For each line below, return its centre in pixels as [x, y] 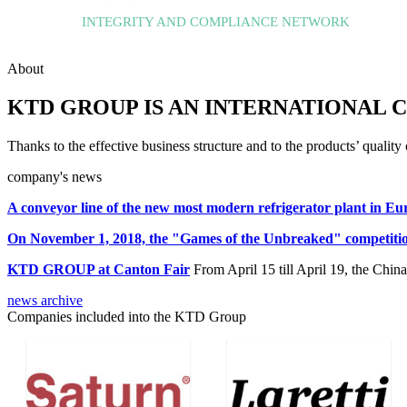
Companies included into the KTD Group [127, 316]
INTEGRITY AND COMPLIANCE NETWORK [215, 21]
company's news [55, 176]
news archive [45, 300]
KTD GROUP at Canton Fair [99, 269]
